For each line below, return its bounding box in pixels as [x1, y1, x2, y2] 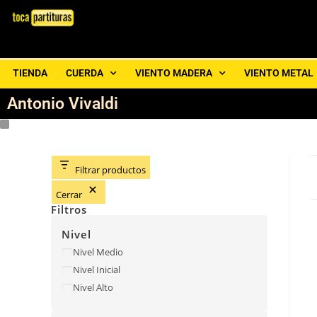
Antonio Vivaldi [7, 94, 118, 113]
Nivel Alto [73, 281, 113, 294]
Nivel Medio [73, 246, 123, 259]
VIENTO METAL [244, 67, 313, 79]
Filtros [51, 202, 87, 217]
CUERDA [66, 67, 103, 79]
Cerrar [56, 188, 82, 201]
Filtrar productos [75, 163, 146, 176]
